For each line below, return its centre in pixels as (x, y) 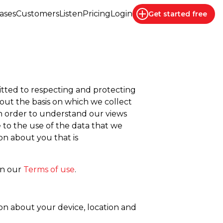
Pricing (97, 14)
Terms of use (49, 169)
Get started (170, 14)
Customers (38, 14)
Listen (71, 14)
